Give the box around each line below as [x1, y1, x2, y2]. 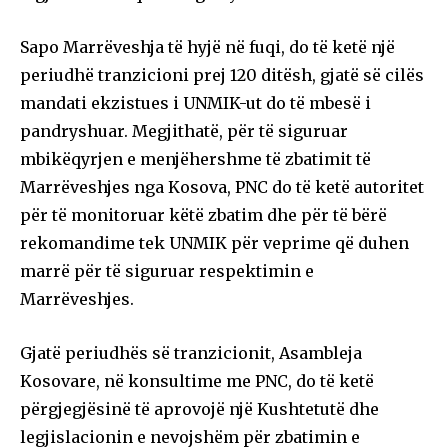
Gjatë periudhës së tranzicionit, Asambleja [20, 342, 362, 363]
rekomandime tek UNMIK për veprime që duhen [20, 232, 409, 253]
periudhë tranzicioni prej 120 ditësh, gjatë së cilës [20, 64, 424, 85]
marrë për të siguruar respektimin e [20, 260, 314, 281]
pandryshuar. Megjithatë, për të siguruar [20, 120, 348, 141]
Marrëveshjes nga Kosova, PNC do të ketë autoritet [20, 176, 424, 197]
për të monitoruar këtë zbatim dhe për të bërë [20, 204, 387, 225]
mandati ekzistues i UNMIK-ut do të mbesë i [20, 92, 371, 113]
